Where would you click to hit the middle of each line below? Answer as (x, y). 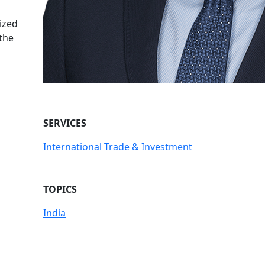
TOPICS (60, 189)
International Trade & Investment (118, 147)
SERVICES (65, 123)
